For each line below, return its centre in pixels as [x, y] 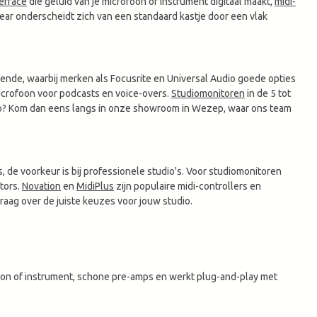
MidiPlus [95, 186]
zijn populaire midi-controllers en [188, 186]
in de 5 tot [268, 94]
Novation [41, 186]
